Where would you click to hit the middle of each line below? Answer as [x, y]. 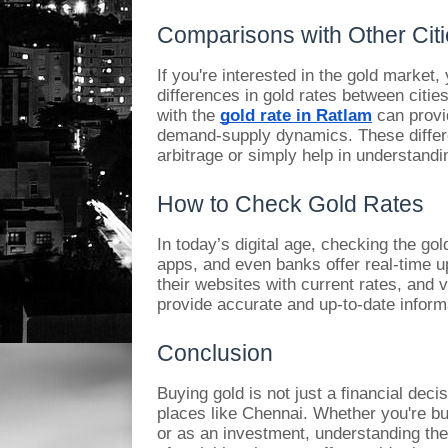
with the [188, 114]
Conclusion [215, 352]
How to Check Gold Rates [290, 203]
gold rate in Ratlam [296, 114]
